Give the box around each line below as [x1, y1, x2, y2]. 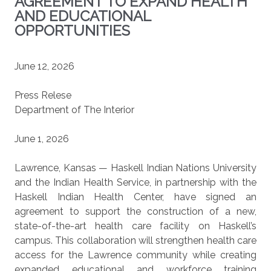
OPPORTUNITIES [15, 22, 130, 39]
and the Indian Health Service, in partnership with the [15, 177, 256, 188]
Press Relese [15, 90, 71, 101]
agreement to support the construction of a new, [15, 206, 256, 217]
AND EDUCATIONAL [15, 7, 151, 25]
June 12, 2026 [15, 60, 74, 72]
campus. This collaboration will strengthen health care [15, 235, 256, 246]
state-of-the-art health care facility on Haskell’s [15, 220, 256, 232]
